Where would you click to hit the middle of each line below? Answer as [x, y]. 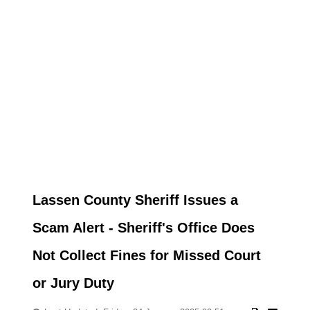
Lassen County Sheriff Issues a [135, 200]
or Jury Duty [73, 283]
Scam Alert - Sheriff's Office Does [143, 228]
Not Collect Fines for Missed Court [146, 255]
